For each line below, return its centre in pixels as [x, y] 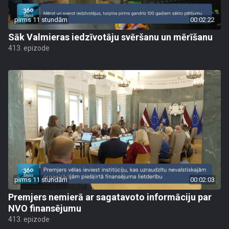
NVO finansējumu [45, 208]
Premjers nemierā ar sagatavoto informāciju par [110, 197]
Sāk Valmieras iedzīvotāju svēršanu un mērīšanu [110, 37]
